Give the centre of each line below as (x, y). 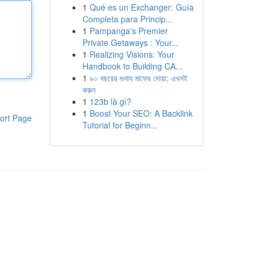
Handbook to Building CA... (132, 66)
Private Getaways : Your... (130, 42)
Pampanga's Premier (128, 31)
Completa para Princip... (127, 19)
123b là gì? (110, 101)
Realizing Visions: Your (132, 54)
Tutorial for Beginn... (120, 125)
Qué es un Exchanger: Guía (141, 7)
